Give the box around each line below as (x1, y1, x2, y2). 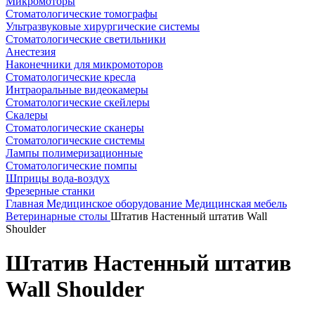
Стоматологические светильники (6, 33, 166, 45)
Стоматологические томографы (6, 8, 157, 20)
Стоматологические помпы (6, 160, 137, 172)
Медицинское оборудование (46, 198, 185, 210)
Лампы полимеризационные (6, 147, 143, 159)
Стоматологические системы (6, 134, 145, 146)
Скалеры (6, 109, 48, 121)
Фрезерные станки (6, 185, 95, 197)
